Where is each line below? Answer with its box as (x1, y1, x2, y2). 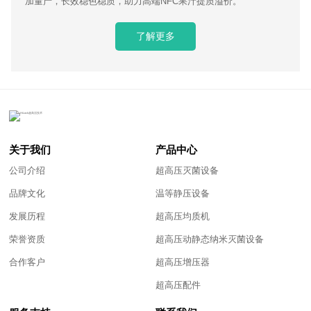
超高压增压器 (155, 256, 210, 267)
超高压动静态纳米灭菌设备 (155, 233, 264, 244)
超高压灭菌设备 (155, 165, 219, 176)
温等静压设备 (155, 187, 210, 199)
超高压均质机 (155, 210, 210, 221)
